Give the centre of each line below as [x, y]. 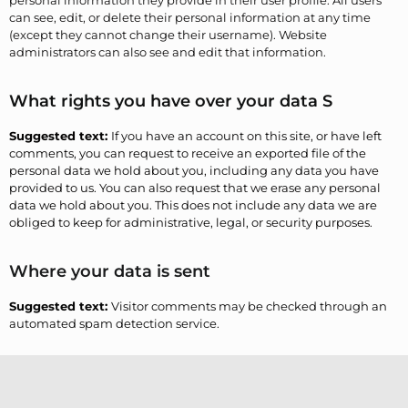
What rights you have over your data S [171, 102]
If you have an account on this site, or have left [246, 136]
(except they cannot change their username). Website [168, 35]
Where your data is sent [110, 272]
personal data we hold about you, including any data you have [194, 171]
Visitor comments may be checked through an [249, 306]
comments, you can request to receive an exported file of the [188, 153]
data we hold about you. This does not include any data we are [193, 205]
